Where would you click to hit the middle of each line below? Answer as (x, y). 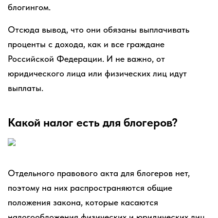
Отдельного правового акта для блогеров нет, (99, 173)
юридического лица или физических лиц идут (97, 73)
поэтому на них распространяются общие (90, 188)
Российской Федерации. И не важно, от (86, 59)
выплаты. (26, 88)
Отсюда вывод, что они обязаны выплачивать (99, 29)
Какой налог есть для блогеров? (93, 122)
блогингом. (29, 7)
